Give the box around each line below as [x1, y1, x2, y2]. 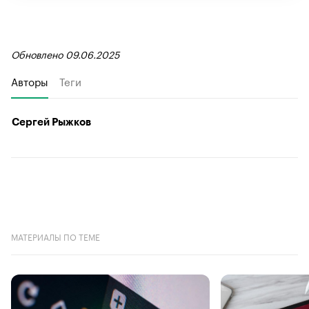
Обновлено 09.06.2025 [11, 46, 119, 61]
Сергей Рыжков [12, 117, 91, 128]
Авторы [11, 72, 48, 89]
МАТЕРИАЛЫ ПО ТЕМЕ [11, 229, 100, 243]
